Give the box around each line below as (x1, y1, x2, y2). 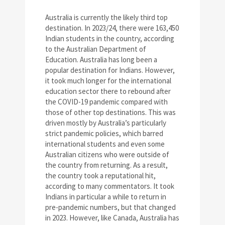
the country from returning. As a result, (45, 160, 168, 170)
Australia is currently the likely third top (45, 13, 168, 23)
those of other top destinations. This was (45, 107, 176, 118)
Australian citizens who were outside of (45, 150, 169, 160)
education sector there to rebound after (45, 86, 171, 96)
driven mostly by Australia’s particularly (45, 118, 166, 128)
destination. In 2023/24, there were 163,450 (45, 23, 179, 33)
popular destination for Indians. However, (45, 65, 175, 75)
